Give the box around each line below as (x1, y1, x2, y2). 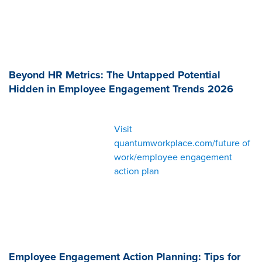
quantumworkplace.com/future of (113, 136, 250, 150)
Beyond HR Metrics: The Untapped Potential (9, 67, 220, 82)
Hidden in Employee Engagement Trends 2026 (9, 81, 233, 96)
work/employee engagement (113, 150, 232, 164)
